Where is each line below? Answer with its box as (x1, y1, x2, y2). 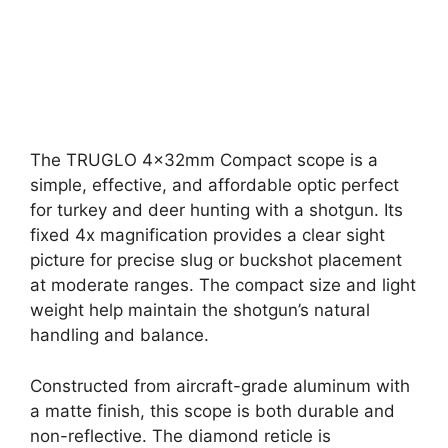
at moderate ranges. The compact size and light (30, 275, 416, 296)
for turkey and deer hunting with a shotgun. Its (30, 200, 403, 221)
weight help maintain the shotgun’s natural (30, 300, 370, 321)
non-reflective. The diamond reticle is (30, 425, 331, 446)
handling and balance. (30, 325, 209, 346)
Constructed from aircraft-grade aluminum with (30, 375, 410, 396)
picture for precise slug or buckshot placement (30, 250, 402, 271)
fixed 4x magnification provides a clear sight (30, 225, 385, 246)
